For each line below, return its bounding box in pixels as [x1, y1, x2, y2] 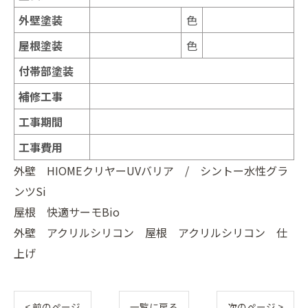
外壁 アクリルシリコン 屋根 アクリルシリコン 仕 [14, 223, 287, 241]
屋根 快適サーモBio [14, 203, 120, 220]
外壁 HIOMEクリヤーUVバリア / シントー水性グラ [14, 162, 288, 179]
